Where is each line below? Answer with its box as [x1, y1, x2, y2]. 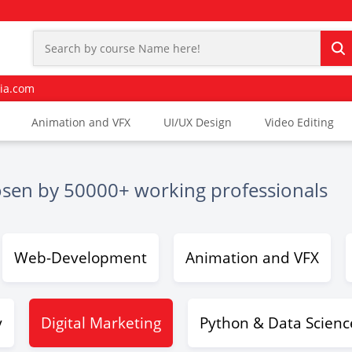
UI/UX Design [163, 115, 232, 130]
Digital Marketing [41, 313, 161, 333]
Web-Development [14, 247, 147, 268]
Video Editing [265, 115, 334, 130]
